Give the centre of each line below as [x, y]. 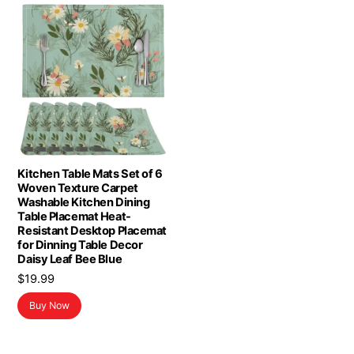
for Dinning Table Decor [80, 245]
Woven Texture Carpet [78, 188]
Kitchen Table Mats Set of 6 [90, 174]
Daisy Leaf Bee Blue [70, 260]
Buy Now [50, 306]
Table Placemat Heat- [74, 217]
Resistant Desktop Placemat [92, 231]
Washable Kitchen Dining [84, 203]
